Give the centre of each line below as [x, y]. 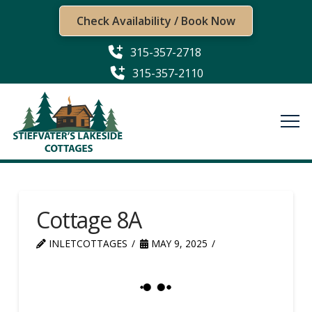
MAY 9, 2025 [178, 243]
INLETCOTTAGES [86, 243]
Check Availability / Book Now [156, 21]
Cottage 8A [88, 219]
